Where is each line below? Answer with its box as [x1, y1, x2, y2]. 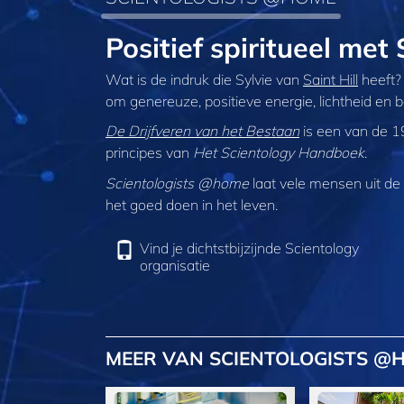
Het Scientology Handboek [193, 143, 364, 162]
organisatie [140, 256, 211, 275]
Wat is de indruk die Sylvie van [106, 69, 303, 88]
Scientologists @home [106, 173, 249, 192]
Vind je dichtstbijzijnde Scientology [140, 239, 360, 258]
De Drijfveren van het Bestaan [106, 122, 299, 141]
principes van [106, 143, 193, 162]
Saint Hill [303, 69, 358, 88]
